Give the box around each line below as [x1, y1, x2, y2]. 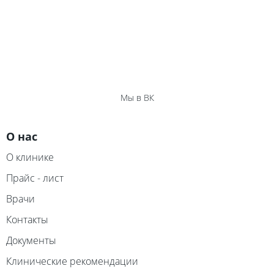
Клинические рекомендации [6, 254, 138, 268]
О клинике [6, 150, 54, 164]
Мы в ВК [120, 92, 154, 103]
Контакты [6, 213, 48, 226]
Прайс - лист [6, 171, 64, 185]
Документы [6, 234, 56, 247]
